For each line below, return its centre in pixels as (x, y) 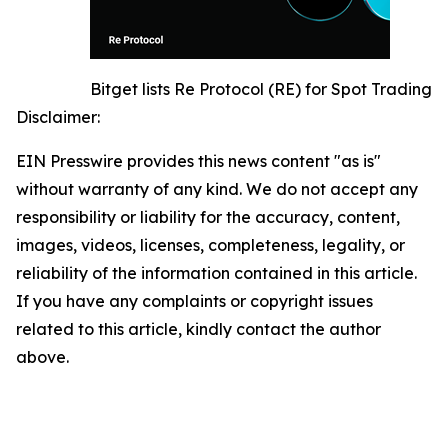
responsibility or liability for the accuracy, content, (208, 217)
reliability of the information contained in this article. (216, 273)
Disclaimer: (58, 117)
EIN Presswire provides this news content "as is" (198, 161)
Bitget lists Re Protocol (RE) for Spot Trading (261, 89)
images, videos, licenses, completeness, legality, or (210, 245)
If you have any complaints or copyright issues (194, 301)
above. (42, 357)
